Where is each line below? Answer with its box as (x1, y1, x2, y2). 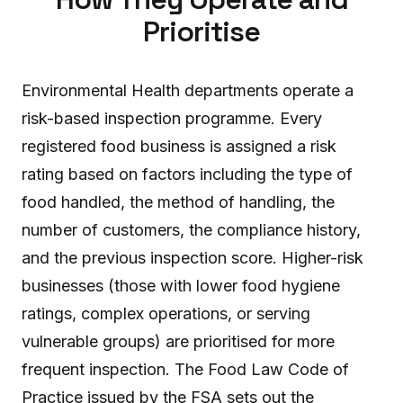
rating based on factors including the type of (22, 165, 353, 184)
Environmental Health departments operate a (22, 81, 354, 100)
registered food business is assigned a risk (22, 137, 336, 156)
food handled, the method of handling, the (22, 193, 335, 211)
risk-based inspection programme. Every (22, 109, 322, 128)
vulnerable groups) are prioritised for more (22, 332, 335, 351)
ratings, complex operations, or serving (22, 304, 310, 323)
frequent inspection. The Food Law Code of (22, 360, 349, 379)
